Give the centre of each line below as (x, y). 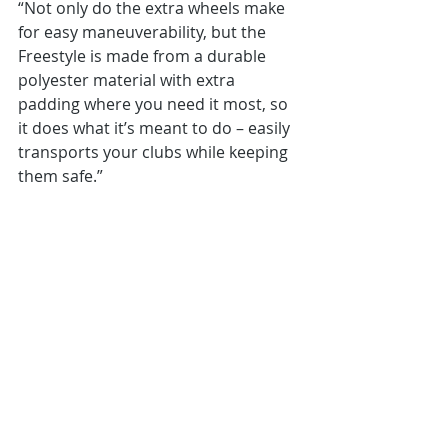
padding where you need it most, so (155, 104)
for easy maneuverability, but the (144, 32)
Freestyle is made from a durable (144, 56)
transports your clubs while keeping (155, 152)
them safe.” (60, 176)
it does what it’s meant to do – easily (156, 128)
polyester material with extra (128, 80)
